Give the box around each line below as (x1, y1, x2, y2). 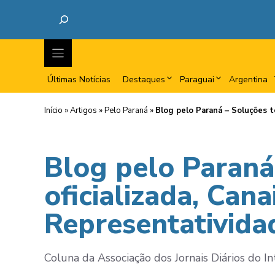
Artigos (70, 105, 97, 116)
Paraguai (180, 74, 214, 85)
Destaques (123, 74, 165, 85)
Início (44, 105, 63, 116)
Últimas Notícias (47, 74, 110, 85)
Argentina (229, 74, 268, 85)
